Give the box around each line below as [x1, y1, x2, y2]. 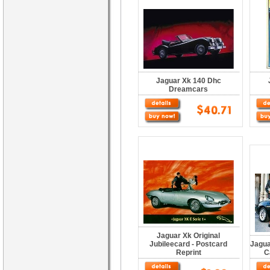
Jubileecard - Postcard [149, 240, 228, 248]
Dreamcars [169, 85, 209, 93]
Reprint [176, 248, 201, 257]
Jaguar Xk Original [157, 231, 221, 240]
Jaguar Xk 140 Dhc [156, 77, 221, 85]
